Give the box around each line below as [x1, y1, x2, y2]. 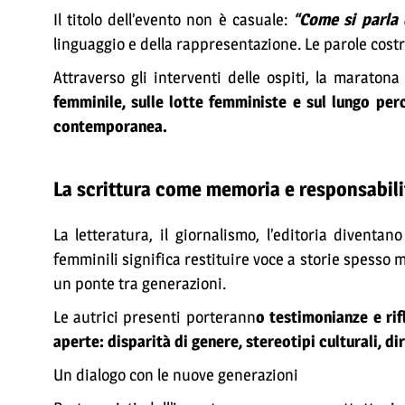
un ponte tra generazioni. [52, 273, 226, 294]
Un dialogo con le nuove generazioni [52, 364, 298, 385]
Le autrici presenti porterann [52, 306, 256, 327]
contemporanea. [52, 116, 167, 137]
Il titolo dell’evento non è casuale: [52, 9, 294, 30]
